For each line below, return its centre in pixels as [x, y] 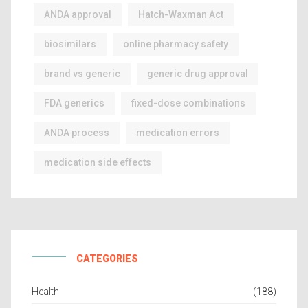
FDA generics [74, 103]
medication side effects [98, 162]
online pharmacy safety [176, 44]
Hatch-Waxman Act [181, 14]
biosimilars [70, 44]
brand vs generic [82, 74]
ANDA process [77, 133]
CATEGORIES [107, 258]
